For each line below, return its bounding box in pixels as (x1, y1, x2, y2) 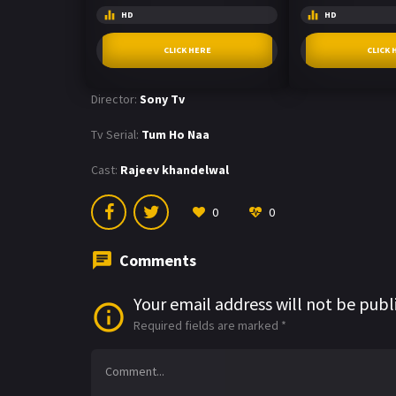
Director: (91, 90, 137, 107)
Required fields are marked (133, 316, 281, 333)
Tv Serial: (91, 126, 139, 142)
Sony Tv (140, 90, 185, 107)
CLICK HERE (163, 43, 211, 56)
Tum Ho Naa (141, 126, 209, 142)
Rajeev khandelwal (120, 161, 229, 178)
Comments (119, 249, 196, 270)
